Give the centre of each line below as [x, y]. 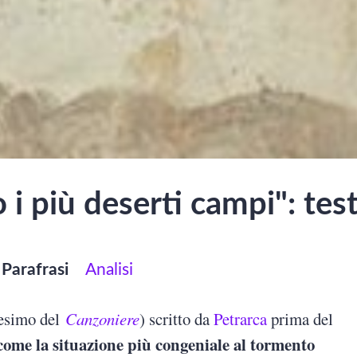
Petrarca [241, 319]
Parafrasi [35, 270]
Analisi [110, 270]
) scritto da [177, 319]
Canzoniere [103, 319]
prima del [300, 319]
